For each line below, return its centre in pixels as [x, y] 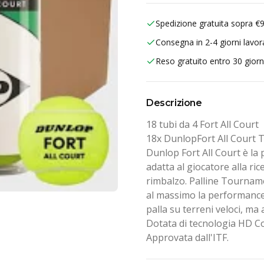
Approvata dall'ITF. [187, 237]
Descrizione [174, 103]
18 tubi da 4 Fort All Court [202, 124]
